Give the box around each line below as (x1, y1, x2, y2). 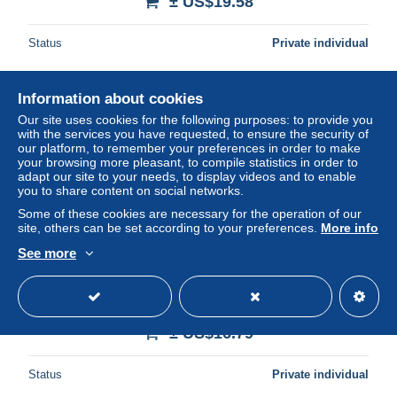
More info (321, 221, 378, 235)
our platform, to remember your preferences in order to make (18, 141, 361, 155)
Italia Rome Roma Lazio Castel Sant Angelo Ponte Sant (38, 284, 359, 300)
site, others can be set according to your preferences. (18, 221, 321, 235)
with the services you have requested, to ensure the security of (18, 127, 369, 141)
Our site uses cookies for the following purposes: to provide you (18, 113, 373, 127)
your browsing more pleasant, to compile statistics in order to (18, 155, 358, 169)
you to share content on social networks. (18, 183, 244, 198)
